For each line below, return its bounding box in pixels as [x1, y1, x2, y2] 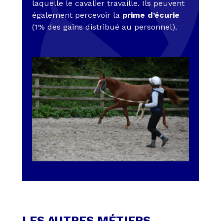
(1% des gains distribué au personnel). [32, 22, 177, 32]
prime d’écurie [122, 10, 180, 20]
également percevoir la [32, 10, 122, 20]
